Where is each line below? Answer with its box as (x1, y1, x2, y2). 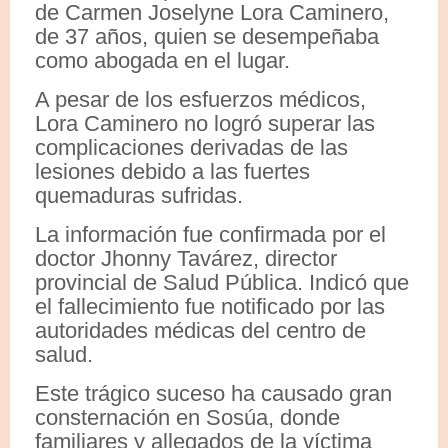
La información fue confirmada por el (35, 221, 386, 247)
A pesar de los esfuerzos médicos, (35, 86, 366, 112)
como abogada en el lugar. (35, 47, 290, 73)
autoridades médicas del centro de (35, 317, 366, 343)
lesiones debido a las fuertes (35, 158, 310, 184)
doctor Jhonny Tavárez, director (35, 245, 337, 271)
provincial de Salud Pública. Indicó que (35, 269, 409, 295)
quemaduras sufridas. (35, 182, 243, 208)
